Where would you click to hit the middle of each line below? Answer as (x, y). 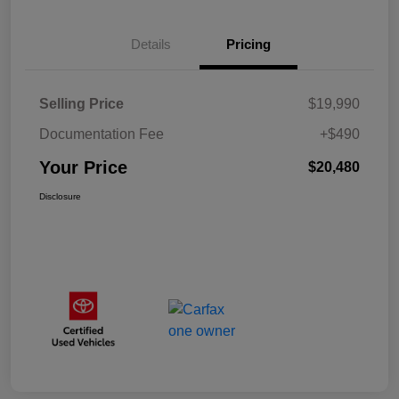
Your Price (83, 168)
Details (151, 45)
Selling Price (81, 104)
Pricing (248, 45)
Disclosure (60, 197)
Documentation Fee (102, 134)
